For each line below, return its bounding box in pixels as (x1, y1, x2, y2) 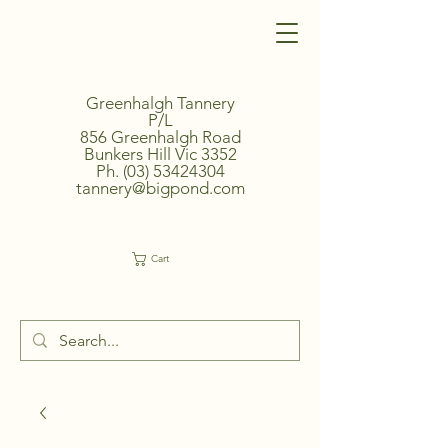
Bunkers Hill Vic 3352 (84, 144, 237, 164)
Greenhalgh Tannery (86, 93, 235, 113)
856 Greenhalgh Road (80, 127, 241, 147)
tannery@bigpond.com (76, 178, 245, 198)
